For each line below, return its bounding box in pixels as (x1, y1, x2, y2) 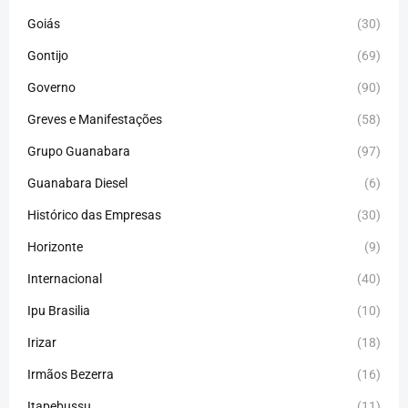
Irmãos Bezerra (27, 367, 114, 382)
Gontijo (27, 48, 68, 64)
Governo (27, 80, 76, 96)
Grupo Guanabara (27, 144, 130, 159)
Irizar (27, 335, 56, 351)
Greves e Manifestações (27, 112, 162, 127)
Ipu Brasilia (27, 303, 90, 319)
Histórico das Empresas (27, 208, 161, 223)
